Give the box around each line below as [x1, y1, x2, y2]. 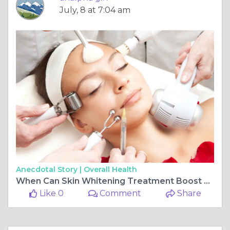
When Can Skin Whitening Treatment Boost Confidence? [204, 176, 210, 186]
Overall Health [84, 164, 137, 174]
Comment [98, 188, 142, 198]
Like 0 [37, 188, 64, 198]
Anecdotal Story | [16, 164, 84, 174]
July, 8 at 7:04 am [60, 5, 130, 15]
